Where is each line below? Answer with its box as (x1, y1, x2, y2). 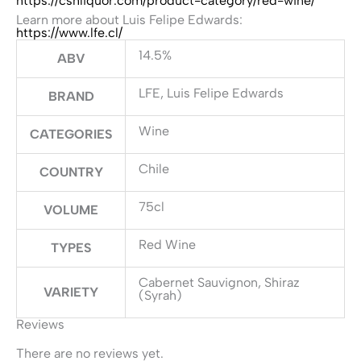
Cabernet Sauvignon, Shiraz (139, 275, 300, 290)
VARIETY (44, 284, 98, 300)
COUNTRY (39, 164, 103, 180)
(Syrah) (139, 288, 182, 303)
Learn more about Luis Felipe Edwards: (16, 12, 243, 27)
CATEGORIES (30, 127, 112, 142)
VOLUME (44, 202, 98, 218)
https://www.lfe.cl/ (16, 25, 122, 40)
